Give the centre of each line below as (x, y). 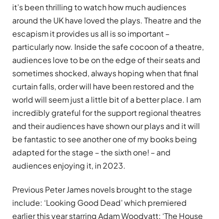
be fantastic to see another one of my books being (105, 139)
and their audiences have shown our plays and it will (106, 126)
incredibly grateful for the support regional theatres (107, 113)
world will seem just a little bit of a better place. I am (107, 100)
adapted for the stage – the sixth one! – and (91, 153)
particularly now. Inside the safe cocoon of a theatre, (108, 47)
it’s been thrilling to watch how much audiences (99, 7)
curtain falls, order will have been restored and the (103, 87)
